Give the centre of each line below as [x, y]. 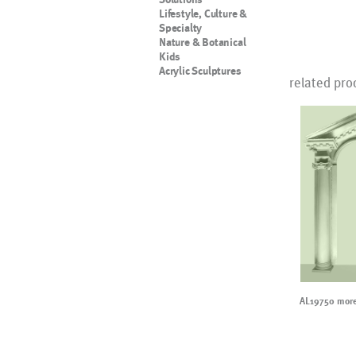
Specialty [181, 28]
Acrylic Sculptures [200, 71]
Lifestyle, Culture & [203, 14]
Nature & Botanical [203, 42]
